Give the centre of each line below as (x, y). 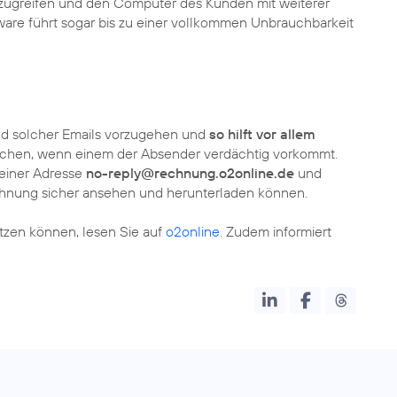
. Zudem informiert (276, 231)
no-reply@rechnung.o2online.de (190, 173)
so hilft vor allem (262, 134)
